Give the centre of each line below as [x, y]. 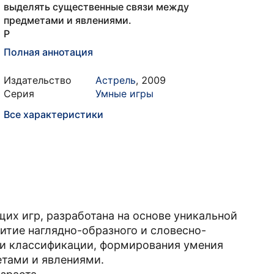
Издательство [38, 80]
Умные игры [124, 94]
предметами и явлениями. [68, 20]
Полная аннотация [48, 52]
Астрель [116, 80]
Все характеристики [54, 114]
